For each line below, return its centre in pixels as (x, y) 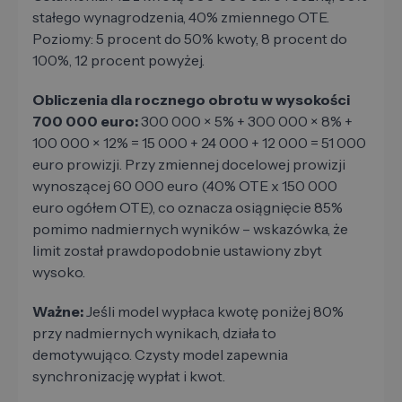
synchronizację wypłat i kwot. (129, 376)
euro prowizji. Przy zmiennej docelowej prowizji (189, 165)
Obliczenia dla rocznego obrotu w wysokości (191, 100)
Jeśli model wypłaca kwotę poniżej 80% (214, 312)
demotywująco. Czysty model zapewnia (160, 355)
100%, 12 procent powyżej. (118, 61)
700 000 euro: (85, 122)
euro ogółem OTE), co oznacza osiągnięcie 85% (188, 208)
